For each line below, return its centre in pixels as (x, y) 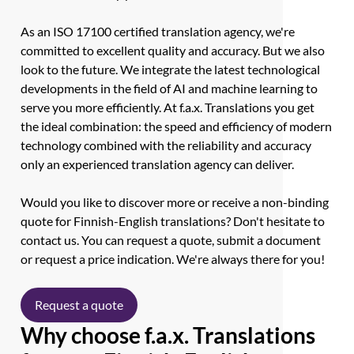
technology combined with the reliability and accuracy (166, 145)
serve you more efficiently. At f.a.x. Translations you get (168, 107)
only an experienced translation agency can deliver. (158, 164)
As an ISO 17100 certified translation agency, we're (158, 31)
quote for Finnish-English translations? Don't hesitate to (173, 221)
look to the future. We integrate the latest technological (171, 69)
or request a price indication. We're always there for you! (173, 259)
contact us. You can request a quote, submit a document (171, 240)
